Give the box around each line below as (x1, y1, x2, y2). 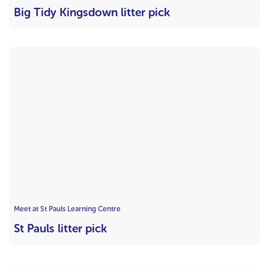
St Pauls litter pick (14, 221, 107, 235)
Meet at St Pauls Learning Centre (14, 204, 121, 213)
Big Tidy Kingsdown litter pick (14, 5, 170, 20)
